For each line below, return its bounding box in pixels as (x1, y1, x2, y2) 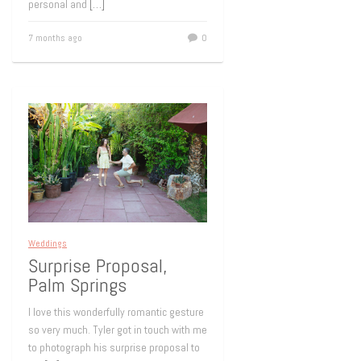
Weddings (28, 237, 67, 251)
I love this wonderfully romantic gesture (28, 305, 204, 320)
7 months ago (28, 31, 82, 45)
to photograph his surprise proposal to (28, 340, 200, 355)
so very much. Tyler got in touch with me (28, 322, 207, 338)
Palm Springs (28, 272, 127, 298)
